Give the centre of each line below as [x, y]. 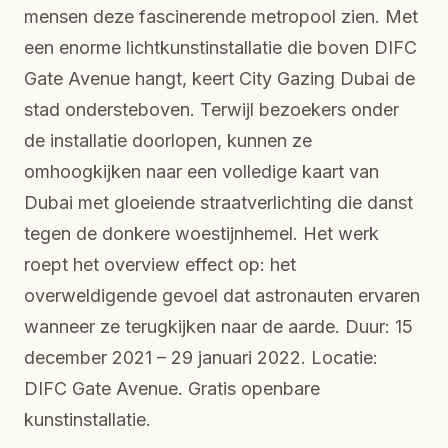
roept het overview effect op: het [160, 264]
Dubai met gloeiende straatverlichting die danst [218, 202]
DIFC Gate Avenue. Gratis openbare [172, 388]
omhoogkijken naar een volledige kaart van [201, 171]
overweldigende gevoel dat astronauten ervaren [222, 295]
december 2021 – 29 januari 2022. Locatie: [201, 357]
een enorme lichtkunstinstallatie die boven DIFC [220, 47]
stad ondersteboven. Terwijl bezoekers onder [211, 109]
